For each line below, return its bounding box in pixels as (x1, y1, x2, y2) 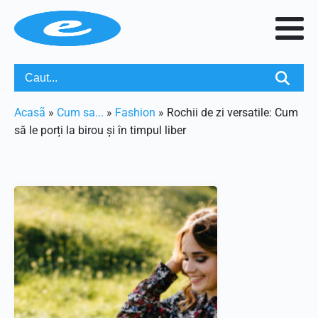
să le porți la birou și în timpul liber (14, 124, 186, 137)
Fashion (115, 106, 155, 119)
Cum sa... (57, 106, 104, 119)
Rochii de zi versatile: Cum (167, 106, 298, 119)
